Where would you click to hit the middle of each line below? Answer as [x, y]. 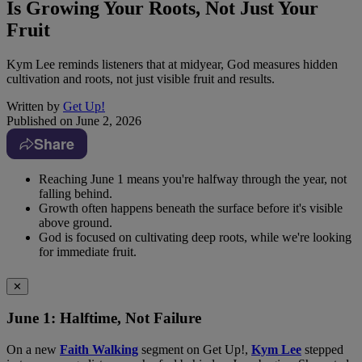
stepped [322, 349]
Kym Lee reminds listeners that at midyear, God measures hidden [172, 65]
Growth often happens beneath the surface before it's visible [191, 208]
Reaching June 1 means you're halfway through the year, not [193, 179]
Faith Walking [99, 349]
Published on [40, 121]
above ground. [76, 223]
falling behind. [76, 194]
